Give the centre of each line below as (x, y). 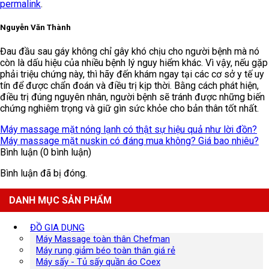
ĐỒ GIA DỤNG (57, 227)
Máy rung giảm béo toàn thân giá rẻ (106, 250)
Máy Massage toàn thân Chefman (103, 239)
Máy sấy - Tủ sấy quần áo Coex (98, 261)
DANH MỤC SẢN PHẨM (60, 200)
